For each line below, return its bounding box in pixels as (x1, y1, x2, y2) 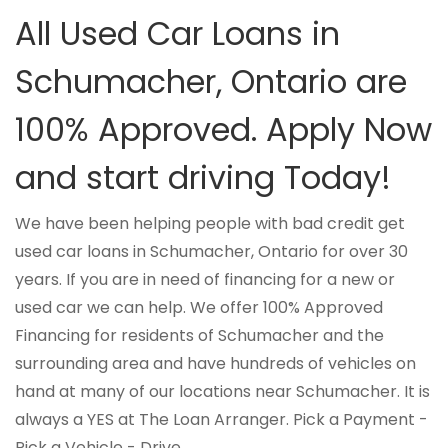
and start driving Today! (15, 155, 391, 200)
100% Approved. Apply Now (15, 107, 432, 152)
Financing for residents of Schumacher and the (15, 324, 384, 347)
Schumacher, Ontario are (15, 59, 407, 104)
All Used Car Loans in (15, 11, 340, 56)
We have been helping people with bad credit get (15, 212, 405, 235)
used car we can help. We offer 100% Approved (15, 296, 383, 319)
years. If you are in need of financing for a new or (15, 268, 395, 291)
